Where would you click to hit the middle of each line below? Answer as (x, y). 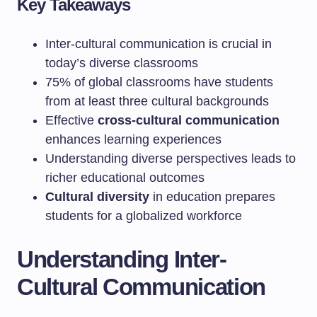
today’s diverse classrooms (122, 63)
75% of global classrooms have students (159, 82)
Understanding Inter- (122, 259)
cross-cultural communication (189, 120)
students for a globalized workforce (144, 216)
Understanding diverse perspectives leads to (171, 158)
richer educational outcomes (125, 178)
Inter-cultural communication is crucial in (158, 44)
